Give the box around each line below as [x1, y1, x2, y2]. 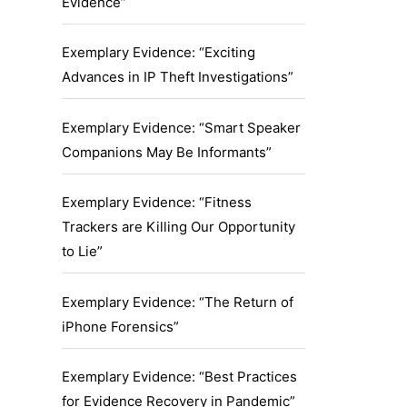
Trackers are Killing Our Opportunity [62, 218, 295, 236]
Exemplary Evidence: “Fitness [62, 194, 252, 212]
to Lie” [62, 243, 103, 261]
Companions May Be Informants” [62, 143, 272, 161]
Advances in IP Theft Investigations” [62, 68, 293, 86]
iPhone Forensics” [62, 317, 179, 335]
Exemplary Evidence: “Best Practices [62, 368, 297, 386]
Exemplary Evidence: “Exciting [62, 44, 255, 62]
